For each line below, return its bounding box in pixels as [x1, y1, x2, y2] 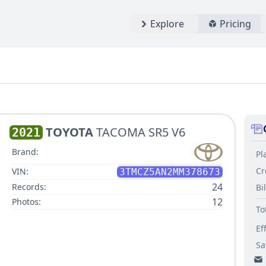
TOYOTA [46, 124, 93, 140]
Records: [12, 180, 46, 192]
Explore [150, 17, 184, 30]
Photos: [12, 195, 41, 207]
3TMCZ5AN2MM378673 [119, 166, 220, 178]
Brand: [12, 146, 39, 158]
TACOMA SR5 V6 [96, 124, 185, 140]
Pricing [220, 17, 251, 30]
